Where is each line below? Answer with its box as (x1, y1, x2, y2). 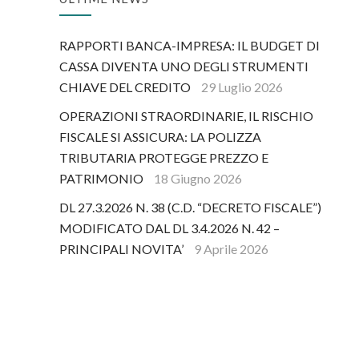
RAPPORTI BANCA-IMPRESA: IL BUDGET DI (59, 38, 320, 54)
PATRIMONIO (59, 171, 143, 187)
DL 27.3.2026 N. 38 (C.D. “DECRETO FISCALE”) (59, 200, 321, 216)
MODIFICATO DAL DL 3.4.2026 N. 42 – (59, 220, 280, 236)
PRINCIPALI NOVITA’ (59, 241, 184, 257)
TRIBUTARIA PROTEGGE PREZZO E (59, 150, 268, 166)
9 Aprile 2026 (194, 241, 268, 257)
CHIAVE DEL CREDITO (59, 79, 191, 95)
